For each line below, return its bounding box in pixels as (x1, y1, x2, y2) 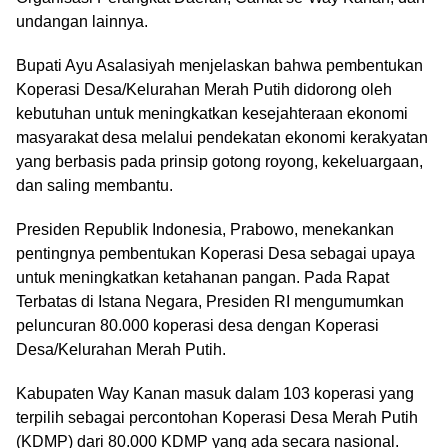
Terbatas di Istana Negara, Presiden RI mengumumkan (16, 293, 404, 311)
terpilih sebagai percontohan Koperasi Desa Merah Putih (16, 409, 418, 427)
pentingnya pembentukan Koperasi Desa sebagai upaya (16, 245, 415, 263)
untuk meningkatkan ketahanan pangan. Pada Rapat (16, 269, 389, 287)
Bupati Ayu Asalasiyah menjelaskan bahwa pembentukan (16, 57, 423, 75)
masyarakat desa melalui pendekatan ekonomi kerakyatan (16, 129, 428, 147)
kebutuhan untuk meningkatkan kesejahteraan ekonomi (16, 105, 408, 123)
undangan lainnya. (16, 13, 148, 31)
